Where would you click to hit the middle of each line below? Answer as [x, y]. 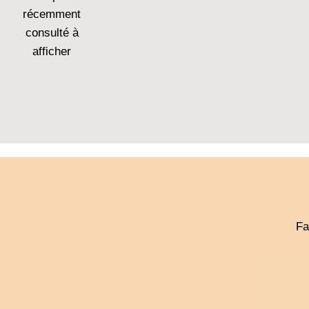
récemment [52, 14]
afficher [52, 51]
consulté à [52, 33]
